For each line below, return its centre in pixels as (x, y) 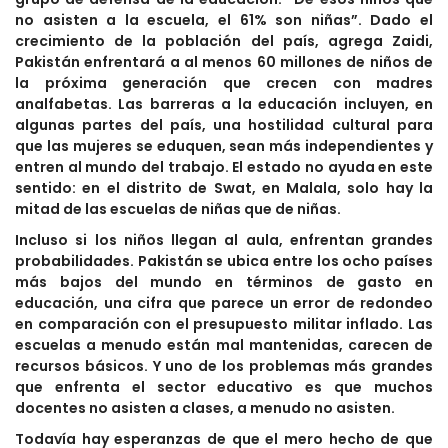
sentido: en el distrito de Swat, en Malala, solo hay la (224, 188)
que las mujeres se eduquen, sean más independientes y (224, 146)
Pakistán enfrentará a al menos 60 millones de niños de (224, 62)
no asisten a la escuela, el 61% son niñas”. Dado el (224, 20)
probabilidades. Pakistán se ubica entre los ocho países (224, 261)
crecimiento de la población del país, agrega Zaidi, (224, 41)
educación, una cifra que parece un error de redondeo (224, 303)
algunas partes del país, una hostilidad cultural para (224, 125)
